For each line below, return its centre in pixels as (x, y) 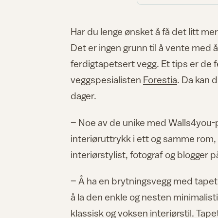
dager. (83, 96)
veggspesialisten (107, 80)
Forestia (160, 80)
